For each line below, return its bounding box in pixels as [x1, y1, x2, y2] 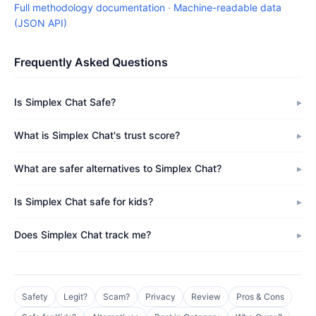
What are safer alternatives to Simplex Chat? [14, 162, 221, 174]
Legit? [63, 291, 87, 302]
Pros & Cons [236, 291, 284, 302]
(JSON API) [14, 17, 67, 29]
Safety [22, 291, 48, 302]
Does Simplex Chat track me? [14, 229, 151, 241]
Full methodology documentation [14, 1, 165, 13]
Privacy [145, 291, 176, 302]
